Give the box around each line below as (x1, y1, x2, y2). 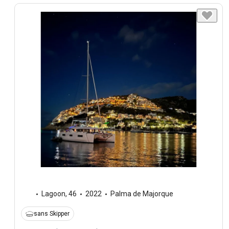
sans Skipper (34, 210, 70, 218)
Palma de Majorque (110, 190, 173, 198)
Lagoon (41, 190, 65, 198)
